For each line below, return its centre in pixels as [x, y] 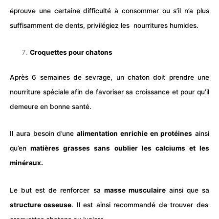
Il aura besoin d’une [43, 134]
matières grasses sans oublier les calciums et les [118, 148]
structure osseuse [41, 205]
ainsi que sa [187, 190]
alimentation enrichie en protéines [135, 134]
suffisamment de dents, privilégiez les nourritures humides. [104, 25]
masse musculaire [135, 190]
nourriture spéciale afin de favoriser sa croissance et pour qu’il [109, 92]
